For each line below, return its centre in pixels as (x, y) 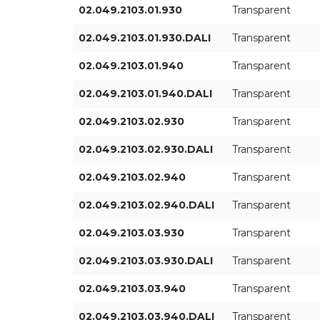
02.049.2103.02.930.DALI (146, 149)
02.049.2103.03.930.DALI (146, 261)
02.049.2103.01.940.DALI (145, 94)
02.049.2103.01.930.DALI (145, 38)
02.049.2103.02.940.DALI (146, 205)
